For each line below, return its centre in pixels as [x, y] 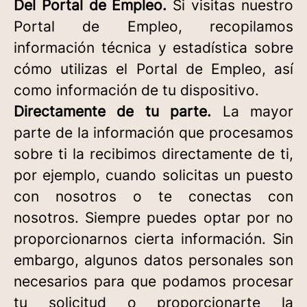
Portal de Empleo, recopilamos [153, 26]
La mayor [253, 111]
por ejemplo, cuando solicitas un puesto [153, 175]
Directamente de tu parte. [113, 111]
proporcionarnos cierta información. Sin [153, 239]
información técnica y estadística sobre [153, 48]
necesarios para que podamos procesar [153, 281]
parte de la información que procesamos [153, 133]
